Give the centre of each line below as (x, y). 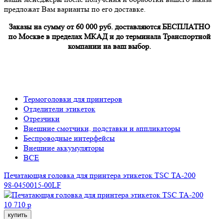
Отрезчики (42, 118)
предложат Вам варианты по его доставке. (75, 9)
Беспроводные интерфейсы (69, 138)
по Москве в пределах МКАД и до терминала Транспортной (109, 36)
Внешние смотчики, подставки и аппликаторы (102, 128)
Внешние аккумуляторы (64, 148)
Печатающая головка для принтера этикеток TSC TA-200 (100, 175)
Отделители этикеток (59, 109)
